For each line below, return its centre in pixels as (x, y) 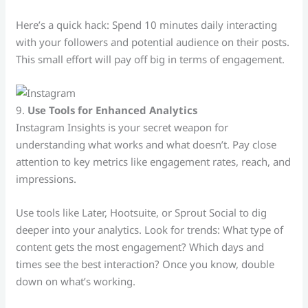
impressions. (46, 179)
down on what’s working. (76, 281)
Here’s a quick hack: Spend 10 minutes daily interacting (147, 25)
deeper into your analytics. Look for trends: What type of (150, 230)
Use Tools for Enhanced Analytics (113, 110)
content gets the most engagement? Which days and (140, 247)
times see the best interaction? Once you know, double (145, 264)
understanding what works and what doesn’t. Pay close (146, 144)
